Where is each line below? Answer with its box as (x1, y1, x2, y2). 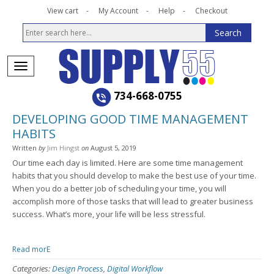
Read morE (12, 244, 50, 254)
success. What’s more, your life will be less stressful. (12, 209, 206, 220)
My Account (98, 6, 138, 16)
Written (12, 143, 39, 152)
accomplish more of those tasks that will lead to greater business (12, 196, 253, 207)
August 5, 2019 (91, 143, 136, 152)
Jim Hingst (47, 143, 80, 152)
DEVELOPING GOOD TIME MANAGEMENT (12, 111, 248, 127)
